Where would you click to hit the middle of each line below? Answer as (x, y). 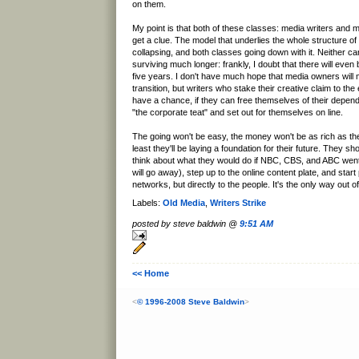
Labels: (147, 202)
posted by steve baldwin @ (186, 223)
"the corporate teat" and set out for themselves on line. (238, 113)
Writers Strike (238, 202)
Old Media (184, 202)
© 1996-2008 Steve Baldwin (191, 302)
